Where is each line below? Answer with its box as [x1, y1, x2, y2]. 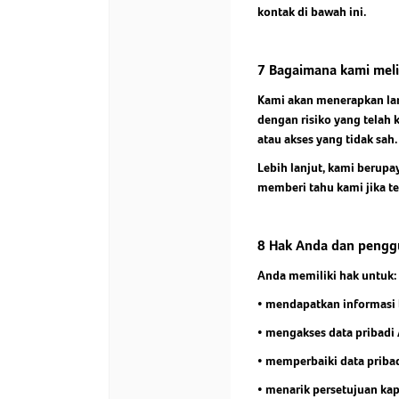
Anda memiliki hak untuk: [257, 268, 396, 282]
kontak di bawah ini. [257, 4, 366, 19]
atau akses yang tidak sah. [257, 132, 397, 146]
